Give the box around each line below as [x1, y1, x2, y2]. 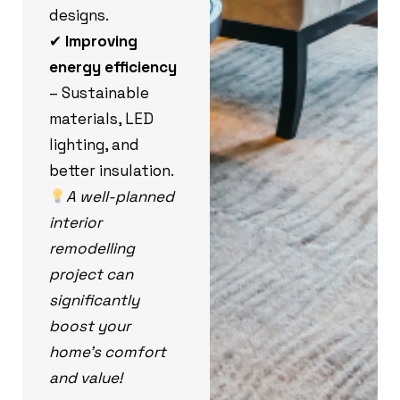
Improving [65, 31, 137, 51]
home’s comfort [49, 342, 166, 362]
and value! [49, 368, 122, 387]
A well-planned [66, 187, 175, 206]
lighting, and [49, 135, 139, 154]
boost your [49, 316, 130, 336]
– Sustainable [49, 83, 149, 103]
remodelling [49, 238, 135, 258]
